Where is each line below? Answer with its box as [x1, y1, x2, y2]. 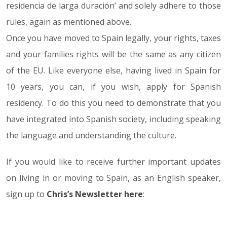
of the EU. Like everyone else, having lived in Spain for [6, 65, 221, 76]
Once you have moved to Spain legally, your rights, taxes [6, 32, 221, 44]
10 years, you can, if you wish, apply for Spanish [6, 81, 221, 92]
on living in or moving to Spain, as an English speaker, [6, 172, 221, 183]
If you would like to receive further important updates [6, 156, 221, 167]
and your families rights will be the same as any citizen [6, 49, 221, 60]
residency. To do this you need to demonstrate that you [6, 97, 221, 108]
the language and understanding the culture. [6, 130, 176, 141]
